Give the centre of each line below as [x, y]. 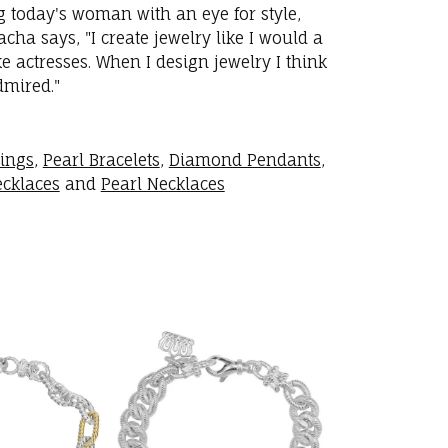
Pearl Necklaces [162, 184]
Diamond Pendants [244, 160]
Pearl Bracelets [101, 160]
